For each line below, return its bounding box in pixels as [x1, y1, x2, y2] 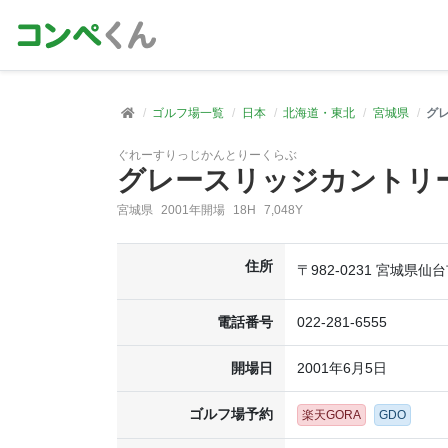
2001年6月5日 [297, 360, 387, 376]
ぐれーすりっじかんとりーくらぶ [117, 148, 297, 162]
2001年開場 [161, 203, 225, 217]
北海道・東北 [283, 106, 356, 120]
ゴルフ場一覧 [152, 106, 225, 120]
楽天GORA [302, 408, 361, 422]
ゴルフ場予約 [189, 406, 273, 422]
